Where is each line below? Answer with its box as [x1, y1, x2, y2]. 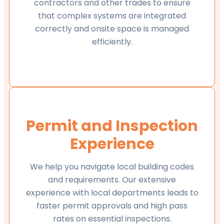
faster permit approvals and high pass [36, 200, 187, 212]
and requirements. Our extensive [48, 174, 176, 186]
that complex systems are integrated [38, 9, 186, 21]
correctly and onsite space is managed [35, 22, 189, 34]
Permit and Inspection [26, 115, 198, 137]
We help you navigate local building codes [30, 161, 194, 173]
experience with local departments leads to [25, 187, 198, 199]
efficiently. [91, 35, 132, 47]
